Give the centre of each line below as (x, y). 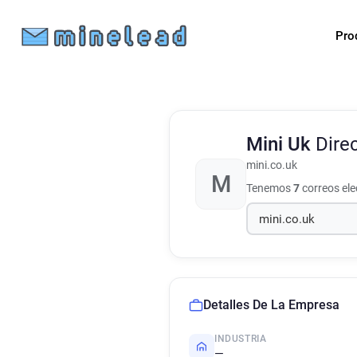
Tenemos (270, 188)
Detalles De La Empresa (271, 305)
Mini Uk (281, 144)
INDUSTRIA (241, 339)
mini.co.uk (272, 165)
